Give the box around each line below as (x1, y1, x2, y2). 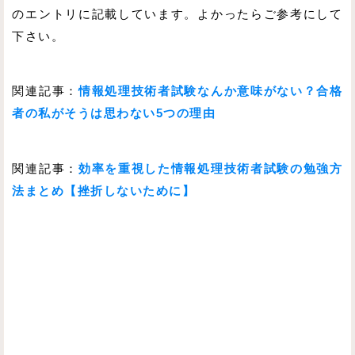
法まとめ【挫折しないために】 (12, 184, 196, 197)
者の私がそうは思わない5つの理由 (12, 107, 216, 120)
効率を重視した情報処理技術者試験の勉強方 (78, 162, 343, 175)
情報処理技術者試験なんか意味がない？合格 (78, 85, 343, 98)
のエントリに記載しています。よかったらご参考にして (12, 7, 343, 21)
